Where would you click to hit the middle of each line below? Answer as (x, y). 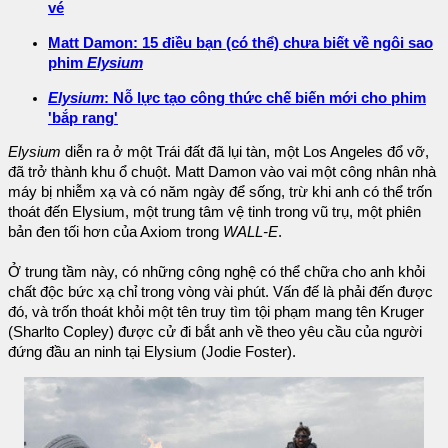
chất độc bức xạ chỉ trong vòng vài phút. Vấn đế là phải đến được (220, 292)
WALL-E (250, 232)
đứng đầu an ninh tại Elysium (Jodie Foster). (152, 352)
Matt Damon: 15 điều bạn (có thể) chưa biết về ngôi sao (240, 43)
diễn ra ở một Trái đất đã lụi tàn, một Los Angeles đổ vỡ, (245, 152)
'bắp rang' (83, 117)
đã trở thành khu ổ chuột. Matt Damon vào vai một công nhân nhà (222, 172)
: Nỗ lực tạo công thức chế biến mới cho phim (265, 97)
